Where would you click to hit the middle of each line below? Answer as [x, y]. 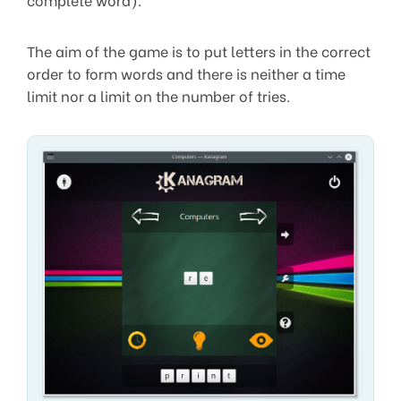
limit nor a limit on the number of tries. [158, 95]
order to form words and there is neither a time [186, 73]
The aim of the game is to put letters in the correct [199, 50]
